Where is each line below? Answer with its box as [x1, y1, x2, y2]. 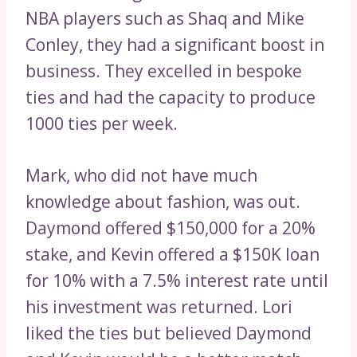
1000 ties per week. [25, 112, 178, 135]
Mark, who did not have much [25, 163, 257, 186]
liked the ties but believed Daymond [25, 321, 312, 344]
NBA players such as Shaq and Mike [25, 6, 304, 29]
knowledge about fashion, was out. [25, 190, 300, 213]
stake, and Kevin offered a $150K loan [25, 242, 320, 265]
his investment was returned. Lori [25, 295, 292, 318]
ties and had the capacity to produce [25, 85, 316, 108]
